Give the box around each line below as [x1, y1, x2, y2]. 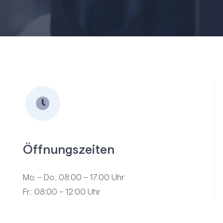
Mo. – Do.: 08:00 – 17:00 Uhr [23, 173, 125, 182]
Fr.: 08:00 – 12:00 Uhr [23, 188, 101, 197]
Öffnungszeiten [23, 144, 115, 157]
